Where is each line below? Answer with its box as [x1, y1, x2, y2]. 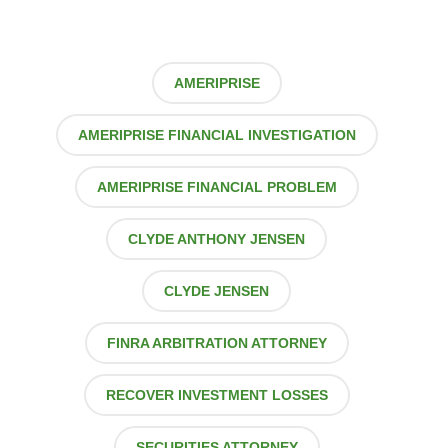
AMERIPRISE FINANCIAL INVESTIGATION [77, 127, 356, 144]
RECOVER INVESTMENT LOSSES [105, 387, 328, 404]
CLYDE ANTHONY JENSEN [128, 231, 306, 248]
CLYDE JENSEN [164, 283, 270, 300]
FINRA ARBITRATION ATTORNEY [106, 335, 327, 352]
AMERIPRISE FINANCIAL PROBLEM [96, 179, 337, 196]
